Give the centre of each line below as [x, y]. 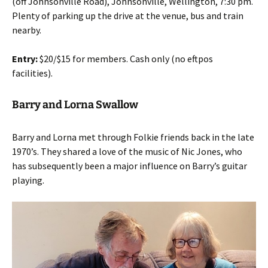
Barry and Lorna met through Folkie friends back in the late [133, 137]
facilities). [33, 73]
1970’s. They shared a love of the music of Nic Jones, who [127, 151]
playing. [28, 180]
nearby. [28, 30]
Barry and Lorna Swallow [75, 105]
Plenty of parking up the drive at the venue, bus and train [128, 16]
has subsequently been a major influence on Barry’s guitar [130, 166]
